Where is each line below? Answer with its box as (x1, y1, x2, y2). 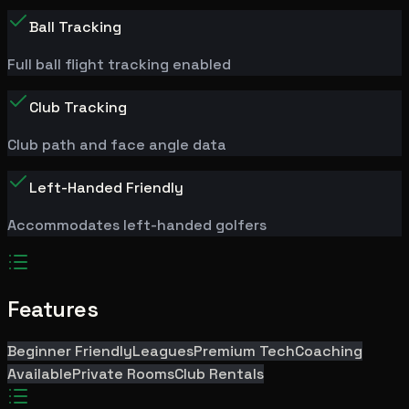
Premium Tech (194, 341, 295, 361)
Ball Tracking (29, 16, 121, 37)
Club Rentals (174, 363, 264, 383)
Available (7, 363, 72, 383)
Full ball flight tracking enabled (7, 54, 231, 74)
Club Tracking (29, 97, 127, 117)
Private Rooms (72, 363, 174, 383)
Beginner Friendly (7, 341, 132, 361)
